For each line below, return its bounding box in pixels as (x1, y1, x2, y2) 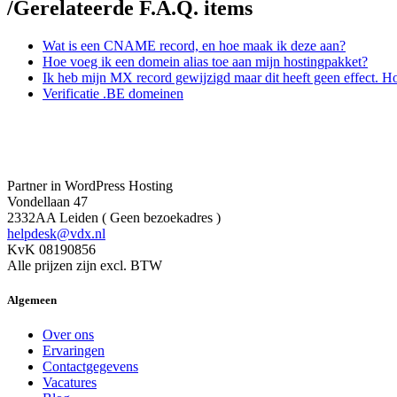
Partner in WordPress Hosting (7, 177, 173, 193)
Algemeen (7, 293, 57, 307)
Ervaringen (43, 343, 105, 359)
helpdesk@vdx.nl (7, 225, 105, 241)
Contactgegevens (43, 359, 138, 375)
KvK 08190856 (7, 241, 96, 257)
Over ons (43, 327, 94, 343)
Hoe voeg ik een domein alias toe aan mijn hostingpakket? (43, 53, 368, 69)
